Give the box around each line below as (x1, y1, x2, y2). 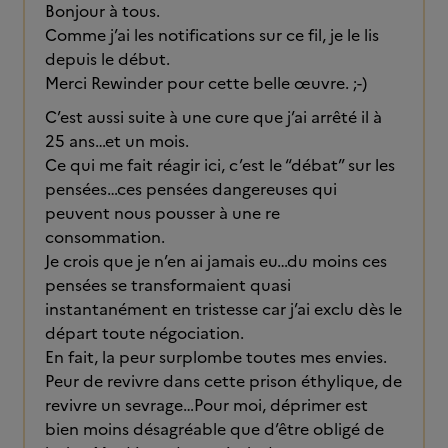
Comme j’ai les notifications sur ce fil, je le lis (45, 23, 379, 47)
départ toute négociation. (45, 321, 244, 345)
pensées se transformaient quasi (45, 273, 291, 297)
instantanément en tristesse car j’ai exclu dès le (45, 297, 402, 321)
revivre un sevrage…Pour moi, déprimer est (45, 393, 368, 417)
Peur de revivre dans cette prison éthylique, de (45, 369, 402, 393)
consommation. (45, 225, 165, 249)
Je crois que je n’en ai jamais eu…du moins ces (45, 249, 387, 273)
